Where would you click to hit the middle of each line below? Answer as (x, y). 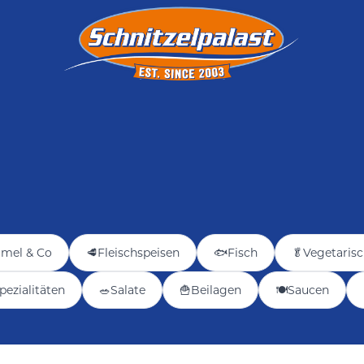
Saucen (308, 290)
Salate (128, 290)
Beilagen (216, 290)
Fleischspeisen (139, 253)
